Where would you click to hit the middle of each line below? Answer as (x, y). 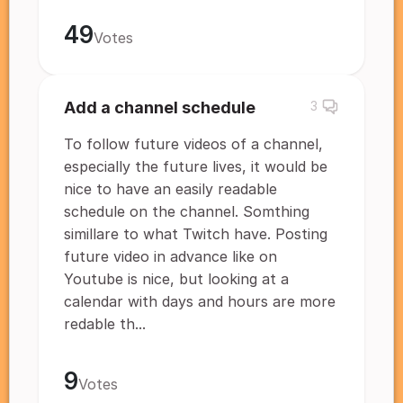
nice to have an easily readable (170, 189)
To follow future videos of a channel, (193, 144)
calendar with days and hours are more (200, 301)
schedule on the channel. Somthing (187, 211)
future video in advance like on (170, 256)
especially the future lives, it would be (196, 166)
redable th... (105, 324)
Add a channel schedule (160, 107)
